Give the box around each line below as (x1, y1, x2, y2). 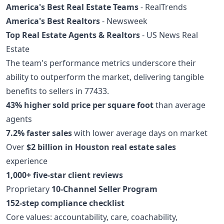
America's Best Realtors (6, 15, 100, 27)
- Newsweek (100, 15, 147, 27)
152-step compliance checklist (6, 197, 124, 209)
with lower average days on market (72, 127, 207, 139)
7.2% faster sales (6, 127, 72, 139)
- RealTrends (138, 1, 187, 13)
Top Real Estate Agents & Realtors (6, 29, 140, 41)
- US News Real (140, 29, 198, 41)
